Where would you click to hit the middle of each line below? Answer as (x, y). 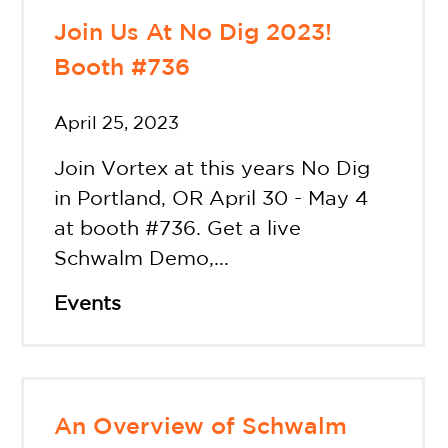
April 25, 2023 (116, 124)
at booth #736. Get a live (177, 229)
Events (87, 304)
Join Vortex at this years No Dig (211, 169)
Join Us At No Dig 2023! (192, 34)
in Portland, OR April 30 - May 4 (210, 199)
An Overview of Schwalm (200, 428)
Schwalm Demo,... (141, 259)
